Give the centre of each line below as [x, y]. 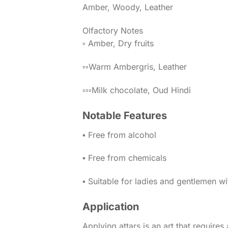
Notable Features [125, 115]
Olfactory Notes [113, 31]
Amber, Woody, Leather [128, 7]
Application [111, 206]
